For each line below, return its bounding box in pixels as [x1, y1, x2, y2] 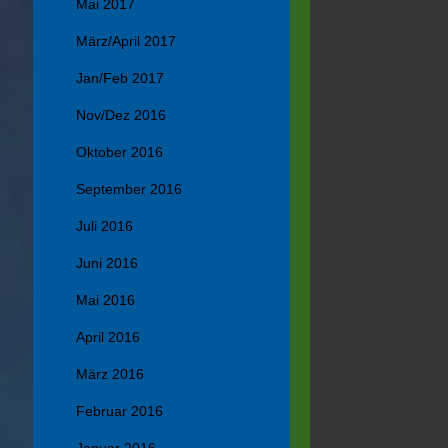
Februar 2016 [76, 403, 164, 420]
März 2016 [76, 366, 145, 383]
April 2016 [76, 329, 141, 346]
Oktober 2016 [76, 144, 164, 161]
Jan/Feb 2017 [76, 70, 165, 87]
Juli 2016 [76, 218, 134, 235]
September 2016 [76, 181, 183, 198]
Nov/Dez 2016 [76, 107, 167, 124]
